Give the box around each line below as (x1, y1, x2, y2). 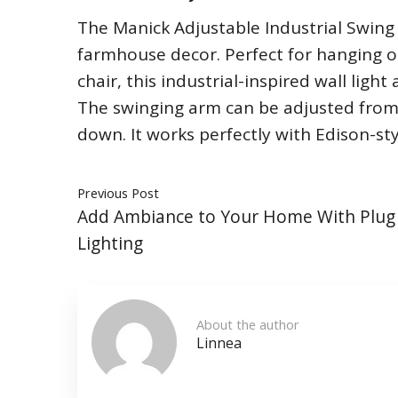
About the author (196, 315, 299, 333)
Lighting (77, 231, 143, 255)
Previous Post (77, 184, 159, 202)
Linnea (196, 333, 242, 353)
